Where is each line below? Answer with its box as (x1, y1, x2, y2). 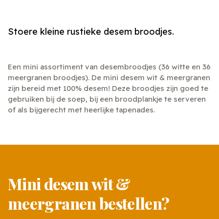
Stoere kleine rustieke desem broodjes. (8, 26, 174, 38)
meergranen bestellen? (8, 193, 170, 214)
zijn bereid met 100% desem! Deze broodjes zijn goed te (8, 84, 208, 93)
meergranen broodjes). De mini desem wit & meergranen (8, 73, 210, 83)
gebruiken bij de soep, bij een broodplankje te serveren (8, 94, 206, 104)
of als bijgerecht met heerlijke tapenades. (8, 105, 155, 115)
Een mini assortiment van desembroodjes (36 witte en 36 (8, 62, 211, 72)
